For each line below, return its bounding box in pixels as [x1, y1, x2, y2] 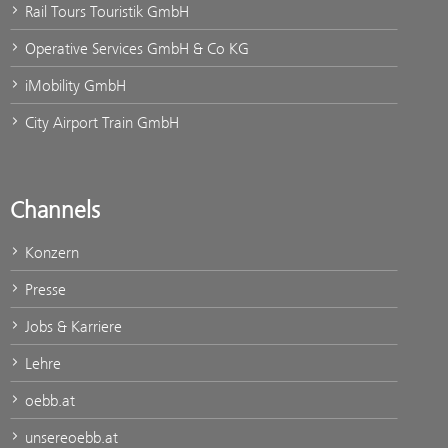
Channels [10, 196, 100, 225]
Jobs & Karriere [21, 317, 122, 337]
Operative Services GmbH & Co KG [21, 39, 249, 59]
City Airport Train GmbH [21, 113, 179, 133]
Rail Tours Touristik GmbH [21, 2, 189, 22]
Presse [21, 280, 66, 300]
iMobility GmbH [21, 76, 126, 96]
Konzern [21, 243, 79, 263]
